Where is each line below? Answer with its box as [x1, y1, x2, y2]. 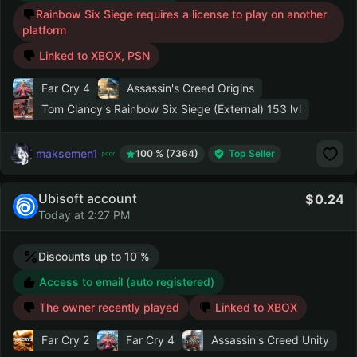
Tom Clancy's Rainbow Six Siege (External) [41, 102, 267, 116]
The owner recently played [36, 300, 179, 314]
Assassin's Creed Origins [127, 81, 254, 95]
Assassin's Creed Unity [211, 333, 329, 347]
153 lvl [267, 102, 301, 116]
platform [22, 23, 66, 37]
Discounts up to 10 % [38, 249, 150, 263]
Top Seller [229, 147, 275, 159]
